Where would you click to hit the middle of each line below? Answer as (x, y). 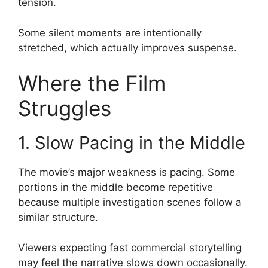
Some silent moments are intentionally (110, 33)
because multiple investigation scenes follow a (130, 202)
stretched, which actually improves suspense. (127, 48)
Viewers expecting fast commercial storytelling (130, 247)
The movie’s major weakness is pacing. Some (127, 172)
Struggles (65, 108)
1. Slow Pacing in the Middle (132, 143)
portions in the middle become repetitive (115, 187)
